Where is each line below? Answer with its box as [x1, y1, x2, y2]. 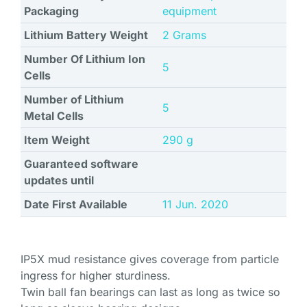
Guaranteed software [24, 157, 138, 171]
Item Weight [24, 133, 90, 147]
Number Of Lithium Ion [24, 52, 145, 66]
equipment [162, 4, 217, 19]
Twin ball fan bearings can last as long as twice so [21, 285, 280, 299]
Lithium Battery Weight [24, 28, 148, 42]
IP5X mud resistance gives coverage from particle [21, 252, 279, 267]
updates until [24, 173, 94, 188]
